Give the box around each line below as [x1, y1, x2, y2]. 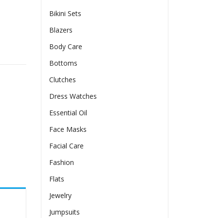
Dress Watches [49, 91, 97, 101]
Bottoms [49, 58, 78, 68]
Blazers [49, 25, 73, 35]
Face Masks [49, 125, 87, 134]
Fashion [49, 158, 74, 167]
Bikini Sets [49, 9, 82, 18]
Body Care [49, 42, 83, 52]
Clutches [49, 75, 76, 85]
